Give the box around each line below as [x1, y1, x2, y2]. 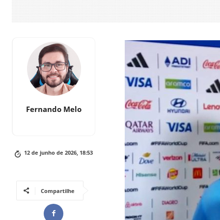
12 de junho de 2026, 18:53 [24, 148, 93, 156]
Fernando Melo [26, 104, 82, 114]
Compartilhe [41, 187, 75, 194]
